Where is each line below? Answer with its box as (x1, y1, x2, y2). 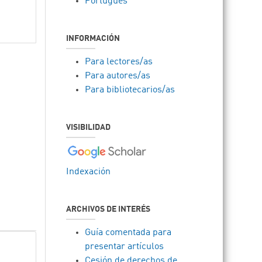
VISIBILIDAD (66, 123, 111, 132)
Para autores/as (85, 71, 151, 81)
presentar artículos (85, 242, 164, 251)
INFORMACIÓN (66, 35, 120, 43)
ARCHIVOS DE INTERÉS (66, 205, 151, 213)
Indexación (66, 167, 111, 177)
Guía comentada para (85, 228, 172, 237)
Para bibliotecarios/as (85, 85, 175, 95)
